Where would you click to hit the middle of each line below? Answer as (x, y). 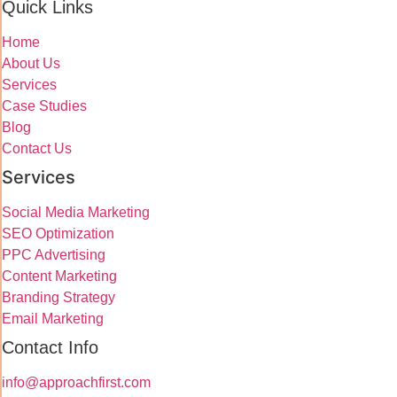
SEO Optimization (58, 233)
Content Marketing (59, 276)
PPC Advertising (54, 254)
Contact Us (37, 148)
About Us (31, 63)
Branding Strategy (58, 297)
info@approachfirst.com (76, 382)
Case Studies (44, 105)
